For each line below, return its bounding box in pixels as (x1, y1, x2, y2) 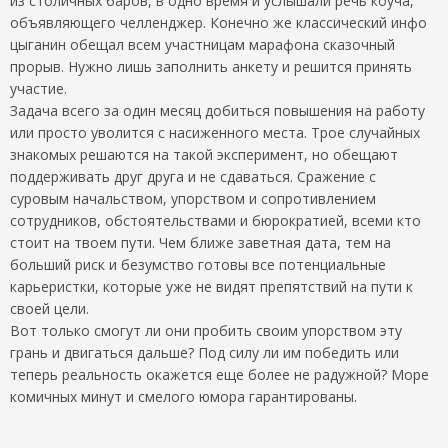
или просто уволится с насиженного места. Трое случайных (10, 122, 420, 142)
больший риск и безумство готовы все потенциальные (10, 254, 386, 274)
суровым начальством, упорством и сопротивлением (10, 188, 376, 208)
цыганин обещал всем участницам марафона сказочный (10, 34, 395, 54)
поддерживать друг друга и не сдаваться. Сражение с (10, 166, 376, 186)
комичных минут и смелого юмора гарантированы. (10, 386, 357, 406)
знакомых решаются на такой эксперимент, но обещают (10, 144, 398, 164)
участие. (10, 78, 67, 98)
